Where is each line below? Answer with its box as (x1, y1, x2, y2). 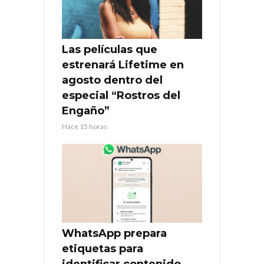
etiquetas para (62, 242, 143, 255)
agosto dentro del (62, 73, 163, 87)
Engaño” (62, 104, 110, 117)
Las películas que (62, 42, 157, 56)
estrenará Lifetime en (62, 58, 184, 71)
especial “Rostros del (62, 88, 180, 102)
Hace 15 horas (62, 121, 107, 131)
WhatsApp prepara (62, 226, 167, 240)
